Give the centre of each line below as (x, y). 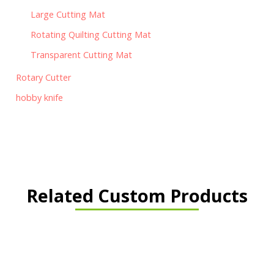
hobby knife (39, 98)
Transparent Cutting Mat (81, 55)
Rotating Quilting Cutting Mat (91, 35)
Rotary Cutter (43, 77)
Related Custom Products (137, 195)
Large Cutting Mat (68, 14)
